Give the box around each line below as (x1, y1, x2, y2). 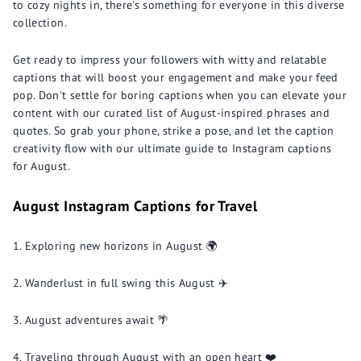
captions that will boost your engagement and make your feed (13, 70, 338, 85)
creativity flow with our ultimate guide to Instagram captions (13, 141, 332, 156)
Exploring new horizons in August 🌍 (25, 239, 218, 253)
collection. (13, 15, 67, 30)
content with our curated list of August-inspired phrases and (13, 106, 330, 120)
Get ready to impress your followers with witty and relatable (13, 52, 327, 67)
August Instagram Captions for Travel (13, 197, 258, 215)
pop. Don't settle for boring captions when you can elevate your (13, 88, 347, 102)
